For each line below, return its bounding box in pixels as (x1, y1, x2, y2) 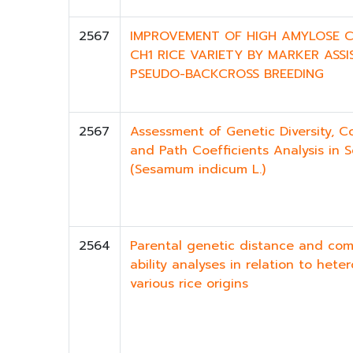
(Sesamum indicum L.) (130, 160, 266, 180)
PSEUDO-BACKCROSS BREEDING (130, 65, 324, 84)
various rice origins (130, 274, 248, 294)
